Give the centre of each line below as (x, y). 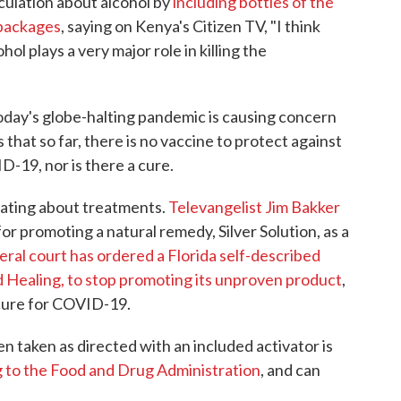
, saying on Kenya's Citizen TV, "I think (191, 26)
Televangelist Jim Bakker (254, 206)
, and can (290, 369)
